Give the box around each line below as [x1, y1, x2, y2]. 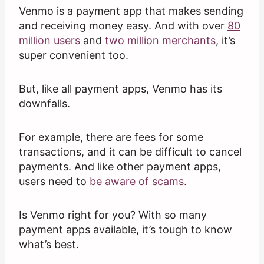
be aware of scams [90, 175, 184, 188]
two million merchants [105, 34, 216, 47]
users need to [19, 175, 90, 188]
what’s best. [19, 238, 82, 251]
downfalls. [19, 97, 70, 110]
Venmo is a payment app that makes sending [19, 5, 243, 18]
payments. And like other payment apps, [19, 160, 221, 173]
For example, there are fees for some [19, 131, 203, 144]
